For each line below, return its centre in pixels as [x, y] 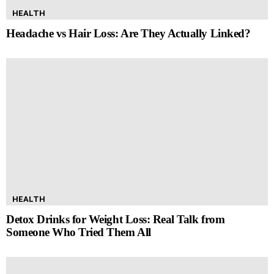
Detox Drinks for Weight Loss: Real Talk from [116, 220]
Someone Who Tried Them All [79, 232]
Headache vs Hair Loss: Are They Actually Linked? [128, 34]
